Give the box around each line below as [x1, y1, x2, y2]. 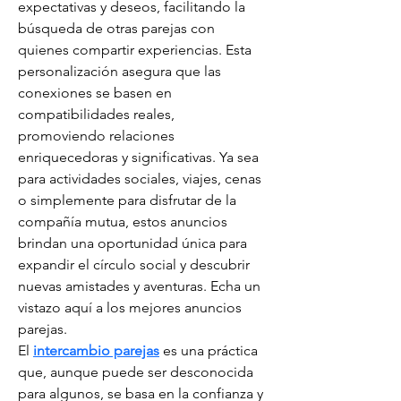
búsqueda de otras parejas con [18, 20, 218, 37]
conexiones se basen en [18, 84, 175, 101]
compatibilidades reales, [18, 106, 178, 123]
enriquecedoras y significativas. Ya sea [18, 149, 262, 166]
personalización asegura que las [18, 63, 225, 80]
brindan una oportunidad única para [18, 235, 251, 252]
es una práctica [159, 342, 261, 359]
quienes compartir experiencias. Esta [18, 41, 255, 58]
